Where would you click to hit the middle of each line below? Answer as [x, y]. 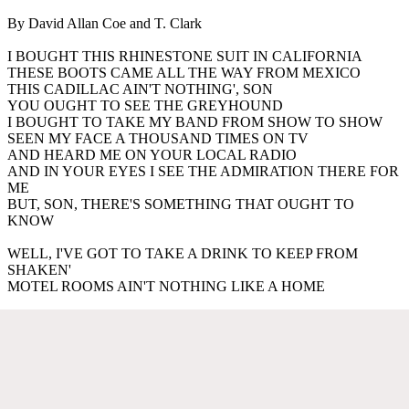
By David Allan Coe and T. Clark [105, 23]
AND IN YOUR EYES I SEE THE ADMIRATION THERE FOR [203, 171]
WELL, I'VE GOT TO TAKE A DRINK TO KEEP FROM [183, 253]
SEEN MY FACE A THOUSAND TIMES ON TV [158, 138]
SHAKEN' [39, 269]
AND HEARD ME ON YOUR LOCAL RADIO [152, 154]
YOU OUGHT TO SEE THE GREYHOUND [145, 105]
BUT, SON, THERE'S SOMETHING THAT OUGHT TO [181, 204]
